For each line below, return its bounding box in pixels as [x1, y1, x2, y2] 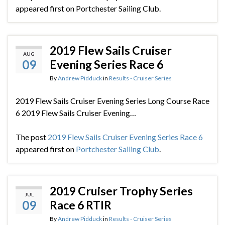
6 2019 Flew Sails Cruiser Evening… [16, 108, 136, 118]
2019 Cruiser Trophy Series [50, 184, 193, 198]
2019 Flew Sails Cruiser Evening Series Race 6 [48, 132, 203, 142]
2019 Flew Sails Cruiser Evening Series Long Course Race [16, 96, 209, 106]
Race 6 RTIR [50, 198, 111, 212]
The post [16, 132, 48, 142]
